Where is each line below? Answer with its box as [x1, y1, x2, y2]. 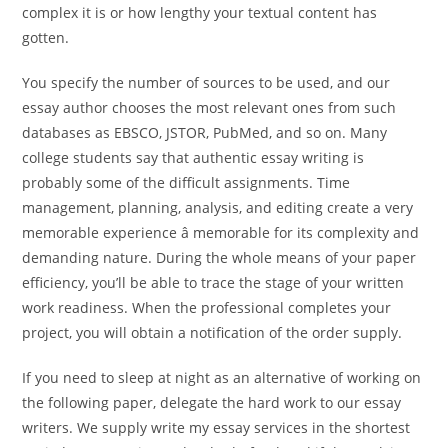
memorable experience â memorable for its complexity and [22, 223, 420, 242]
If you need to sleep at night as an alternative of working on [22, 368, 422, 387]
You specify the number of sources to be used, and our [22, 73, 391, 92]
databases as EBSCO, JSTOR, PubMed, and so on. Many [22, 123, 388, 142]
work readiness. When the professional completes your [22, 298, 392, 317]
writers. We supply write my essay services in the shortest [22, 418, 411, 437]
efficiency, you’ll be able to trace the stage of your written [22, 273, 405, 292]
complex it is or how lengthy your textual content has [22, 3, 378, 22]
